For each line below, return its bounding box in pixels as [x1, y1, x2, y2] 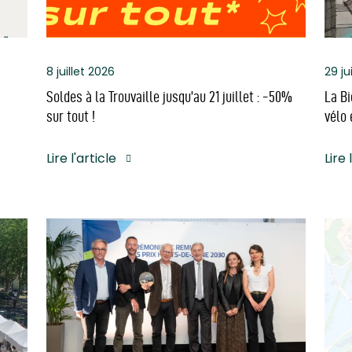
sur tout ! [46, 107, 96, 125]
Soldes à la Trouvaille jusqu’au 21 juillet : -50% [46, 87, 293, 105]
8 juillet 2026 [46, 63, 115, 79]
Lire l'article [46, 148, 117, 167]
